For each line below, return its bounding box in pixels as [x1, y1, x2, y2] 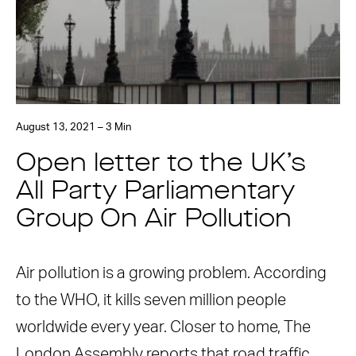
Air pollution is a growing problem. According [16, 265, 327, 281]
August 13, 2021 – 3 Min [16, 122, 131, 133]
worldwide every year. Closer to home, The [16, 319, 311, 335]
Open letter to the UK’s [16, 152, 306, 177]
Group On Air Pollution [16, 207, 292, 233]
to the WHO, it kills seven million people [16, 292, 286, 308]
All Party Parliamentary [16, 180, 295, 205]
